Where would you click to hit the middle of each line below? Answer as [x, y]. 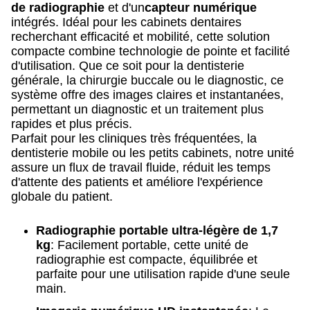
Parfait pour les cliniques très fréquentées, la [134, 138]
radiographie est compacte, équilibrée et [147, 259]
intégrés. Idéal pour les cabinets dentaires [126, 22]
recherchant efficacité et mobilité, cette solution [140, 37]
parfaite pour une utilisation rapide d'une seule [163, 274]
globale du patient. [62, 197]
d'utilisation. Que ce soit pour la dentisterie [128, 66]
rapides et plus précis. [72, 124]
